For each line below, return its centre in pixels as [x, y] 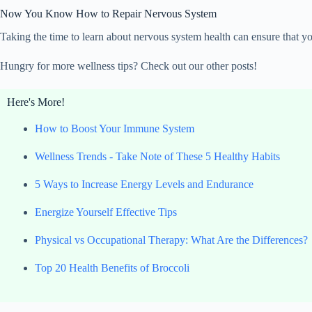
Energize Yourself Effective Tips [106, 212]
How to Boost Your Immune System [115, 129]
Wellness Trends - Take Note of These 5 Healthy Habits [157, 157]
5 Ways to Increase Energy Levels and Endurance [144, 185]
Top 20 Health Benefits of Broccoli [112, 268]
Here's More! [36, 102]
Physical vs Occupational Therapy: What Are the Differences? [171, 240]
